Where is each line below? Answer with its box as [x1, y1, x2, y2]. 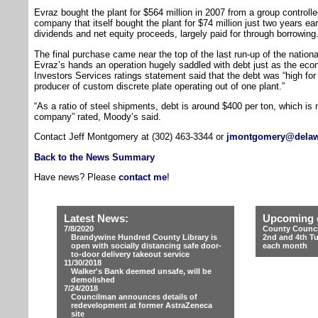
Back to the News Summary [34, 151, 155, 163]
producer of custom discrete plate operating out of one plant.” [34, 80, 285, 92]
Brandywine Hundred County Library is [71, 233, 217, 241]
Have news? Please [34, 171, 119, 182]
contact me [119, 171, 167, 182]
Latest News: [64, 213, 128, 224]
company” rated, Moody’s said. [34, 111, 161, 122]
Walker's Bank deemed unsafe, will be [71, 267, 212, 275]
